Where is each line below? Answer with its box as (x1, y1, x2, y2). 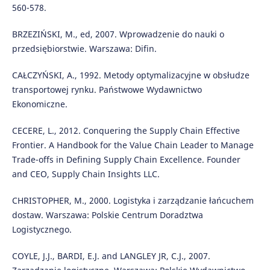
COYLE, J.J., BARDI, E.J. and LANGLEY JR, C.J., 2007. (11, 250, 210, 262)
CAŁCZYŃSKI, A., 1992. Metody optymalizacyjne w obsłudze (11, 69, 250, 81)
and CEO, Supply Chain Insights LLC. (11, 168, 160, 180)
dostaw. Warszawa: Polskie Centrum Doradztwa (11, 209, 203, 221)
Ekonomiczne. (11, 98, 67, 110)
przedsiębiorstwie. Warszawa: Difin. (11, 43, 157, 55)
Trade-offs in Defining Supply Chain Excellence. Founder (11, 154, 240, 166)
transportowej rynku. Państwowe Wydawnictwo (11, 84, 202, 96)
